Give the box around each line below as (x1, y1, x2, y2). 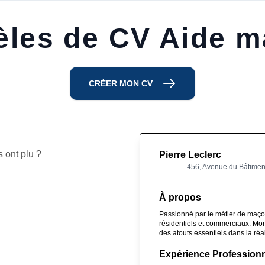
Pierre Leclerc (159, 149, 221, 160)
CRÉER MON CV (89, 78, 153, 88)
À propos (159, 192, 201, 202)
